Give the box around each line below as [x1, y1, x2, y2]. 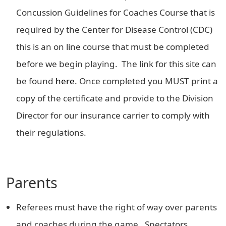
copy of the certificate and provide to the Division [16, 92, 213, 104]
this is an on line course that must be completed [16, 41, 209, 52]
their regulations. [16, 127, 86, 138]
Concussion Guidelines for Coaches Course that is [16, 7, 215, 18]
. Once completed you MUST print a [75, 75, 218, 87]
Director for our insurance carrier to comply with [16, 109, 210, 121]
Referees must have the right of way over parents [16, 201, 217, 213]
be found [16, 75, 55, 87]
